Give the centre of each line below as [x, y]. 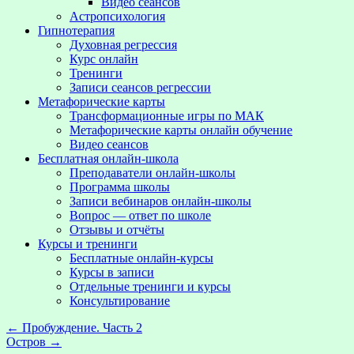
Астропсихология [117, 16]
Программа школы [120, 187]
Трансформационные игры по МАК [167, 116]
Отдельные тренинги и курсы [150, 286]
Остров [28, 342]
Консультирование [120, 301]
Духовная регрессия [123, 45]
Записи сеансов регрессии [140, 87]
